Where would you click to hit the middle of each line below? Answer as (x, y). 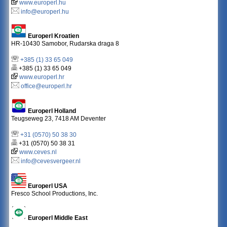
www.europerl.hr (42, 77)
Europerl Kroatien (53, 36)
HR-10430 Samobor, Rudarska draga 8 (65, 44)
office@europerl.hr (47, 86)
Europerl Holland (51, 111)
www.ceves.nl (38, 152)
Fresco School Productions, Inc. (55, 194)
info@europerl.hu (45, 12)
